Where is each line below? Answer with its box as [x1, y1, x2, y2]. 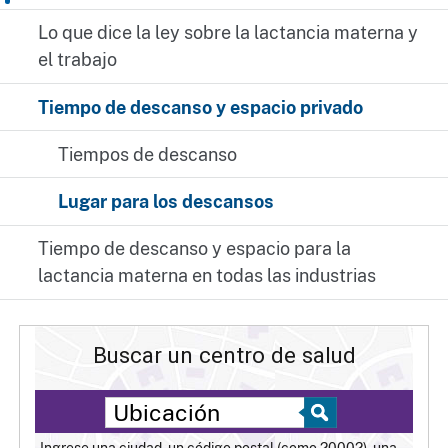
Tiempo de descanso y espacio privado [38, 96, 364, 118]
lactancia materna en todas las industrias [38, 265, 377, 287]
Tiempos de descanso [57, 143, 237, 165]
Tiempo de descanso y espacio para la [38, 238, 352, 260]
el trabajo [38, 49, 118, 71]
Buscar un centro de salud [92, 342, 356, 369]
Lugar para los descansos [57, 190, 274, 212]
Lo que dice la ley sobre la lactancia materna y [38, 22, 419, 44]
